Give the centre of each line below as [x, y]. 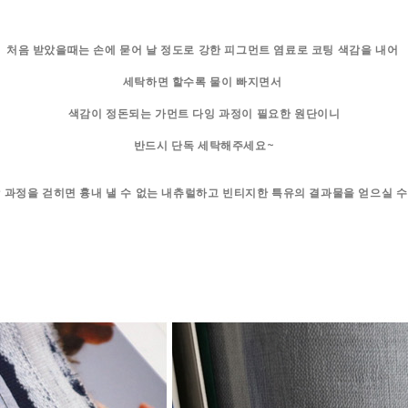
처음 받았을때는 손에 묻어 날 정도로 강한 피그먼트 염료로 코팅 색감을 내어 [204, 50]
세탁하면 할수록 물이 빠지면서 [204, 82]
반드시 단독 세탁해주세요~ [204, 145]
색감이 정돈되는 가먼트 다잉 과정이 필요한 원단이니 [204, 113]
